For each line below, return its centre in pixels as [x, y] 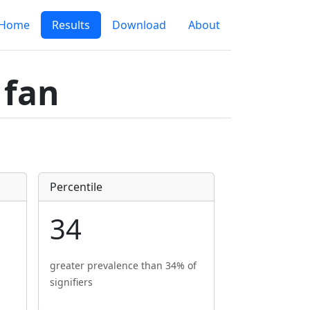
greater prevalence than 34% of [123, 265]
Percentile [76, 187]
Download [139, 25]
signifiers [71, 282]
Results [71, 25]
